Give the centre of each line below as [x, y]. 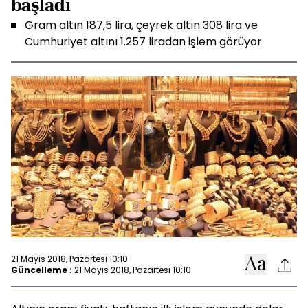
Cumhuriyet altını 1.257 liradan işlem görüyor [143, 42]
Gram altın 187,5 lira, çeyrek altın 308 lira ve [141, 25]
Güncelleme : [42, 269]
